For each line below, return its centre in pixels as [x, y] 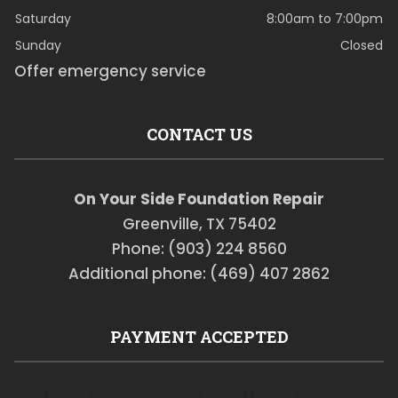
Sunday [38, 46]
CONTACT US [199, 135]
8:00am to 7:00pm [324, 19]
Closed [361, 46]
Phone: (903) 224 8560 [199, 249]
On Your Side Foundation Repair [199, 199]
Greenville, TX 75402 [199, 224]
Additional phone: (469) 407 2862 [199, 274]
